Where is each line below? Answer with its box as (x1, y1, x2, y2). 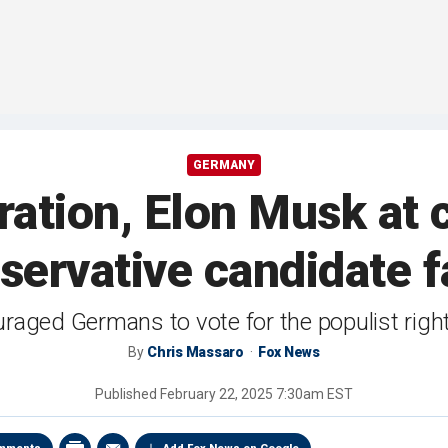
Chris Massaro (147, 344, 244, 361)
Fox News (257, 344, 320, 361)
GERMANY (193, 158, 255, 173)
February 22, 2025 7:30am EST (160, 386, 353, 403)
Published (95, 386, 160, 403)
